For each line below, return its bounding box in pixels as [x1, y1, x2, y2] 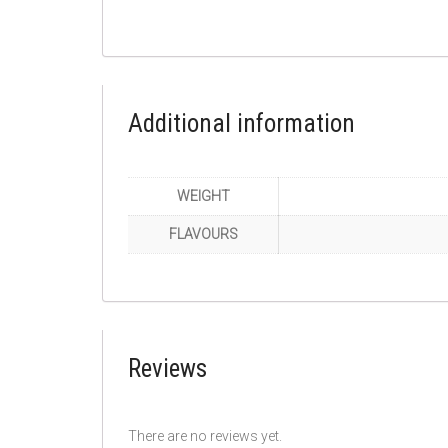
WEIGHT [176, 187, 230, 204]
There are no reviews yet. [128, 428, 282, 445]
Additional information [128, 108, 355, 138]
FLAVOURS [168, 225, 238, 242]
